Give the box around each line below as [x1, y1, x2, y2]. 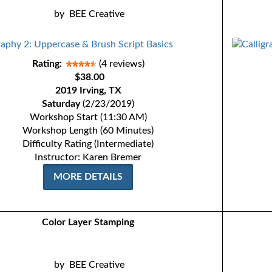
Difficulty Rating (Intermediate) [22, 139, 154, 149]
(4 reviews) [98, 59, 144, 69]
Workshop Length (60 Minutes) [22, 126, 154, 135]
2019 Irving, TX [55, 86, 121, 95]
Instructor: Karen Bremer [35, 152, 142, 162]
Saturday [42, 99, 81, 109]
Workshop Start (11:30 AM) [29, 112, 147, 122]
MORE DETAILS [53, 172, 123, 182]
